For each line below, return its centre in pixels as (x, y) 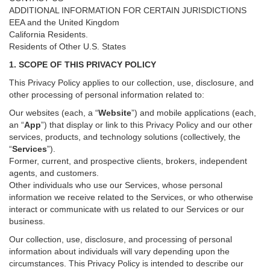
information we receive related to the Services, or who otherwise (131, 197)
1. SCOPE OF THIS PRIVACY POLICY (83, 64)
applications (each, (219, 113)
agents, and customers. (54, 173)
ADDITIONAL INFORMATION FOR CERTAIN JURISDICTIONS (128, 10)
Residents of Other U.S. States (67, 46)
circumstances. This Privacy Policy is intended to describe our (126, 263)
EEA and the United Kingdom (64, 22)
